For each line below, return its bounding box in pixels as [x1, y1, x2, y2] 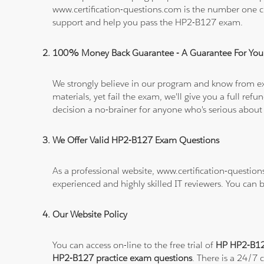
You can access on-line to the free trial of [52, 239, 216, 251]
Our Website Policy [52, 209, 128, 220]
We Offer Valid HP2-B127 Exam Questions [52, 134, 220, 146]
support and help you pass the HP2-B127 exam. [52, 16, 243, 28]
